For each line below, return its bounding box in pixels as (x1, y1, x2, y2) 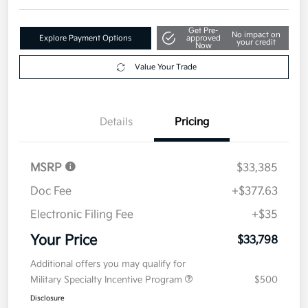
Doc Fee (30, 102, 71, 116)
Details (100, 33, 133, 47)
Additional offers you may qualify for (30, 176, 186, 188)
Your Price (30, 150, 97, 167)
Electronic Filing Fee (30, 126, 133, 140)
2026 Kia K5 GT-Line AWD (19, 278, 199, 296)
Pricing (175, 33, 209, 47)
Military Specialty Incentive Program (30, 192, 185, 203)
